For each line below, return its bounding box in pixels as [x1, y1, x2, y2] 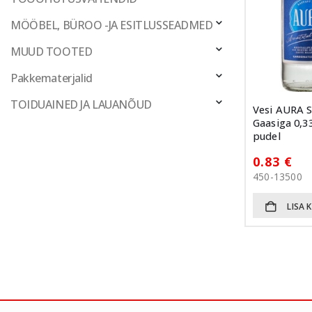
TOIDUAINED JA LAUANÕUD [17, 96, 152, 112]
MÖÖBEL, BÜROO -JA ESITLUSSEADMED [20, 17, 213, 33]
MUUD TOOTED [20, 43, 93, 59]
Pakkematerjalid [17, 70, 93, 86]
